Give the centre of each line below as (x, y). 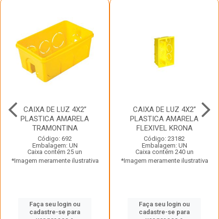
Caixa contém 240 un (164, 152)
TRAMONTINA (55, 128)
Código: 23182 (164, 139)
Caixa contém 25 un (55, 152)
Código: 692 (55, 139)
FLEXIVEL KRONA (164, 128)
